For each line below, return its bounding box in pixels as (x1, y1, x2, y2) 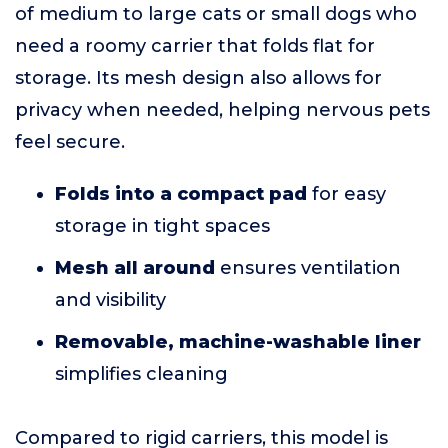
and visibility (55, 289, 166, 311)
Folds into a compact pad (55, 183, 307, 205)
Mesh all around (55, 257, 215, 279)
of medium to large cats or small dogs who (15, 3, 417, 25)
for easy (307, 183, 386, 205)
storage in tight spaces (55, 215, 270, 237)
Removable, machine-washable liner (55, 331, 421, 353)
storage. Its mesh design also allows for (15, 67, 382, 89)
